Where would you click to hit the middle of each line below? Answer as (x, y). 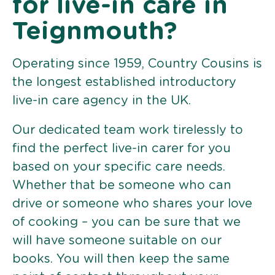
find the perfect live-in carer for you (122, 148)
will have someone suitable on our (117, 240)
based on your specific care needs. (119, 167)
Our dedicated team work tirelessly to (128, 130)
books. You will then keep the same (121, 259)
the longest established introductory (124, 82)
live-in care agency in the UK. (102, 100)
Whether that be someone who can (122, 185)
